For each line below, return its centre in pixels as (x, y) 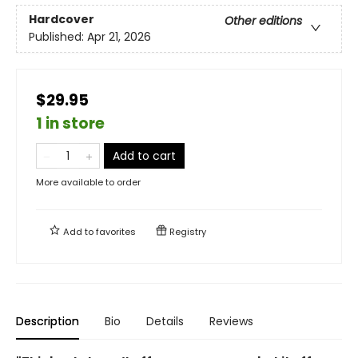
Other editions (263, 20)
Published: (58, 36)
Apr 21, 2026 (119, 36)
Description (48, 321)
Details (165, 321)
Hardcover (62, 19)
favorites (116, 231)
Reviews (231, 321)
